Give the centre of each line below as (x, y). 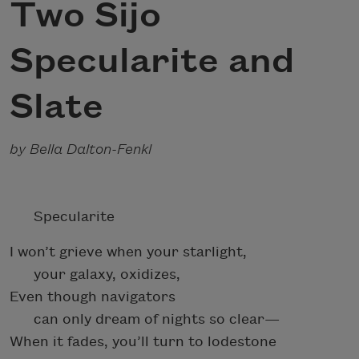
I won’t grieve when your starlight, (128, 252)
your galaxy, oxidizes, (95, 274)
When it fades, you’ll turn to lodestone (143, 341)
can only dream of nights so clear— (145, 319)
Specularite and (152, 61)
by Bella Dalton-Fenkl (81, 149)
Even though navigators (93, 296)
